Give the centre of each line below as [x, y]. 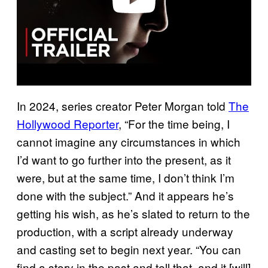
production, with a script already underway [125, 232]
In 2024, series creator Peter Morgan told [123, 106]
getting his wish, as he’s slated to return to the [133, 214]
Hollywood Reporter [68, 124]
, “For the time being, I [174, 124]
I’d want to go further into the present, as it [124, 160]
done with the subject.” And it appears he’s [125, 196]
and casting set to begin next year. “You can [129, 249]
